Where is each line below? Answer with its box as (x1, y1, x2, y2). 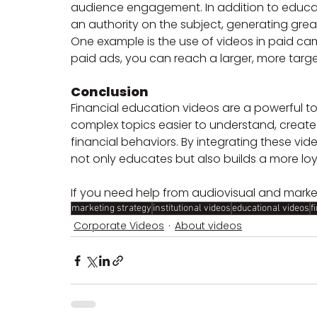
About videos (175, 219, 242, 234)
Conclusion (71, 83, 149, 101)
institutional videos (153, 202, 231, 215)
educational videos (232, 202, 309, 215)
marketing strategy (71, 202, 151, 215)
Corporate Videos (74, 219, 164, 234)
